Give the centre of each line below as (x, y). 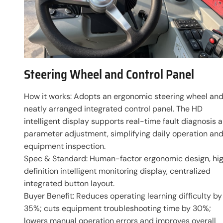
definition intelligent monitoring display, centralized (117, 171)
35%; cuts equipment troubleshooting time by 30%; (117, 208)
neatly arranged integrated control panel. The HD (113, 109)
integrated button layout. (69, 183)
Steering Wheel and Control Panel (109, 74)
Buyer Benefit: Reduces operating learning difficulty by (123, 196)
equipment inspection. (65, 146)
